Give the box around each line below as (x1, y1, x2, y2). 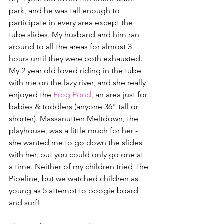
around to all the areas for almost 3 (9, 42, 134, 51)
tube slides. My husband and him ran (9, 30, 141, 39)
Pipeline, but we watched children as (9, 174, 140, 183)
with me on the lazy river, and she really (9, 78, 148, 87)
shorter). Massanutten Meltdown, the (9, 114, 140, 123)
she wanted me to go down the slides (9, 138, 144, 147)
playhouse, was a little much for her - (9, 126, 140, 135)
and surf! (9, 198, 40, 207)
